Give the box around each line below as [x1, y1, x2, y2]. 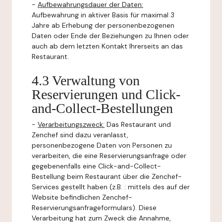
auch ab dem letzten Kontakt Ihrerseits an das [32, 42, 183, 51]
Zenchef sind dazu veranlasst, [32, 130, 128, 139]
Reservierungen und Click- [32, 87, 180, 102]
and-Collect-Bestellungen [32, 101, 173, 116]
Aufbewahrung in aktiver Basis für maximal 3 [32, 10, 174, 19]
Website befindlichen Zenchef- [32, 193, 132, 202]
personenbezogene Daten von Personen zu [32, 141, 172, 150]
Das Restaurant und [105, 120, 171, 129]
